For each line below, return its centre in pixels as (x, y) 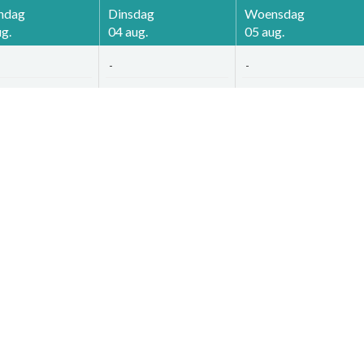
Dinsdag (131, 13)
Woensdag (274, 13)
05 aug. (264, 31)
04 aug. (128, 31)
